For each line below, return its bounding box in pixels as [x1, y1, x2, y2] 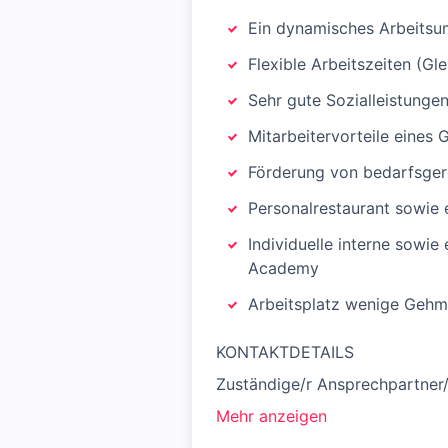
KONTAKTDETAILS [216, 342, 354, 362]
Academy [248, 258, 319, 278]
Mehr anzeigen [216, 406, 327, 426]
